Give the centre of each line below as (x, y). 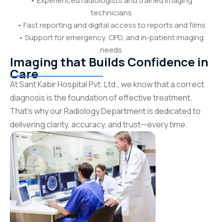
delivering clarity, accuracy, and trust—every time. (99, 124)
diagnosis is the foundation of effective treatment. (101, 97)
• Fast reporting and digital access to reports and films (111, 25)
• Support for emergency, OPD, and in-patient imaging (111, 37)
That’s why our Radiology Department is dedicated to (105, 111)
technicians (111, 12)
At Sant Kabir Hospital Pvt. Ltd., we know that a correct (107, 84)
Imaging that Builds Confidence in (109, 61)
